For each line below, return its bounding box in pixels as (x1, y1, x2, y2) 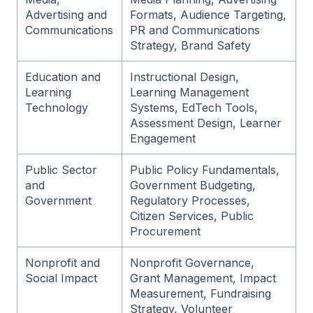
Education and (25, 70, 101, 85)
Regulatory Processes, (130, 194, 251, 208)
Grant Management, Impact (130, 271, 277, 286)
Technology (25, 101, 89, 115)
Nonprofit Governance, (130, 256, 255, 270)
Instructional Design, (130, 70, 240, 85)
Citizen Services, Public (130, 209, 254, 224)
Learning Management (130, 85, 249, 100)
